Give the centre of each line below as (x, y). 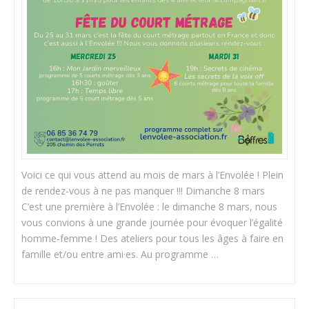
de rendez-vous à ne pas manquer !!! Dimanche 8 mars (143, 191)
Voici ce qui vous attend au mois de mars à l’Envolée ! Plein (153, 175)
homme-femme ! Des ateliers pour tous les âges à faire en (153, 239)
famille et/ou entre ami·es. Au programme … (120, 255)
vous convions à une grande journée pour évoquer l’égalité (152, 223)
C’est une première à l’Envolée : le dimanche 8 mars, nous (150, 207)
